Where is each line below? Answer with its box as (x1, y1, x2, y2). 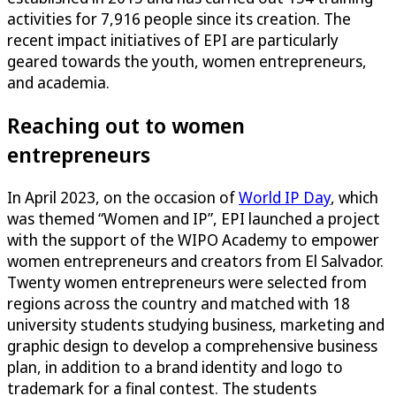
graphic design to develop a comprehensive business (7, 334, 377, 356)
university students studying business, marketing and (7, 313, 385, 335)
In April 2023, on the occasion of (7, 186, 239, 208)
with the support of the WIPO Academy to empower (7, 228, 379, 250)
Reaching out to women (7, 110, 245, 140)
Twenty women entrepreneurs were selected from (7, 270, 367, 293)
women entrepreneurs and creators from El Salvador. (7, 249, 384, 271)
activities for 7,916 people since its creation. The (7, 7, 351, 29)
